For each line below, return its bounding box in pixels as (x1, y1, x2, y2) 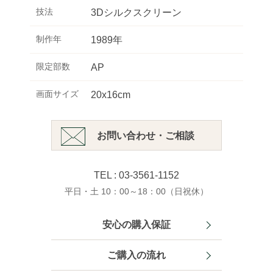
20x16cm (91, 90, 130, 101)
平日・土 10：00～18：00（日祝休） (65, 186, 208, 197)
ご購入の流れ (107, 250, 166, 261)
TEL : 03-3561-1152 (94, 170, 179, 181)
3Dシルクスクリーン (91, 7, 182, 18)
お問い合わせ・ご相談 (97, 130, 194, 141)
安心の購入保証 (102, 219, 171, 230)
